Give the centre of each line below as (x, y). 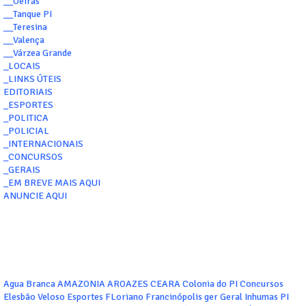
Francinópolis (174, 297)
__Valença (24, 40)
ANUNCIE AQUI (35, 196)
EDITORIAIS (28, 92)
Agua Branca (29, 284)
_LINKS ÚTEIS (32, 79)
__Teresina (25, 27)
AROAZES (128, 284)
